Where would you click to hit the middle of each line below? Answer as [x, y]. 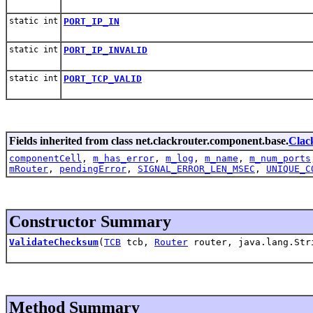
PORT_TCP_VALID [103, 78]
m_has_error [124, 158]
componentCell [45, 158]
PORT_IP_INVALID [105, 50]
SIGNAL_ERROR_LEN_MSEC [196, 168]
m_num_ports [280, 158]
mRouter [29, 168]
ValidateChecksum [54, 242]
